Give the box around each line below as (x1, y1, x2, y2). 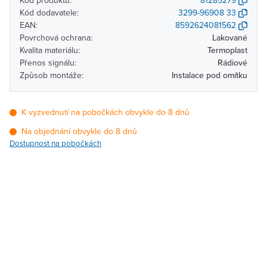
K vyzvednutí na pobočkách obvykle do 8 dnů (21, 106, 190, 118)
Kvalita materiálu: (20, 44, 80, 56)
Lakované (212, 32, 247, 44)
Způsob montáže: (20, 69, 83, 81)
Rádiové (218, 57, 247, 69)
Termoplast (207, 44, 247, 56)
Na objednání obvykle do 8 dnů (21, 125, 137, 137)
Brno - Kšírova (30, 236, 82, 248)
